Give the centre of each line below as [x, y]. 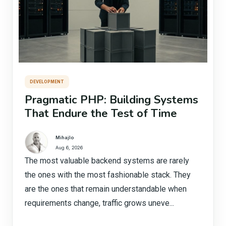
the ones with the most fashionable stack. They [108, 175]
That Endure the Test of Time [101, 114]
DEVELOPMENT [47, 82]
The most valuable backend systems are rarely [107, 161]
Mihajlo [65, 137]
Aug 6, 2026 [69, 147]
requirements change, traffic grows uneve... [99, 203]
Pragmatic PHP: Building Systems [111, 100]
